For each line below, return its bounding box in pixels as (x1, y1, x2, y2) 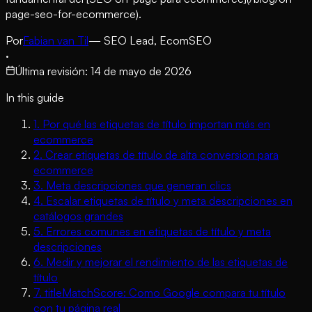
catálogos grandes (33, 208, 123, 223)
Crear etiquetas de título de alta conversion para (45, 147, 279, 162)
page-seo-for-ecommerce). (6, 6, 141, 21)
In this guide (6, 90, 64, 104)
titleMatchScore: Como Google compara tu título (45, 285, 286, 299)
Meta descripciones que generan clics (46, 178, 231, 192)
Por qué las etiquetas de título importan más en (42, 116, 270, 131)
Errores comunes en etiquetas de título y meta (46, 224, 271, 238)
